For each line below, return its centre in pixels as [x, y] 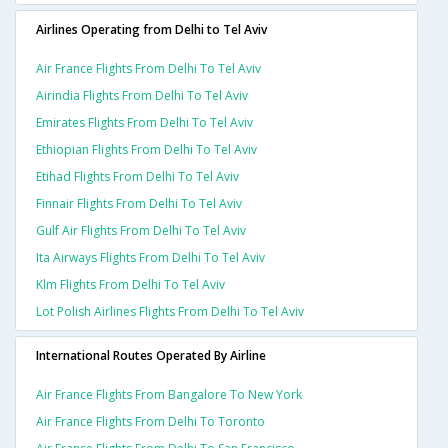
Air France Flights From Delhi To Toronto [150, 422]
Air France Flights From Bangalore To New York [169, 395]
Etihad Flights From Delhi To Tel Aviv [137, 177]
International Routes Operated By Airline [151, 356]
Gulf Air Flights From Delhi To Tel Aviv [141, 231]
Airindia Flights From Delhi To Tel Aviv [142, 96]
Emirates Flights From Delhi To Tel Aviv [144, 123]
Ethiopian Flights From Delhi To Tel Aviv [146, 150]
